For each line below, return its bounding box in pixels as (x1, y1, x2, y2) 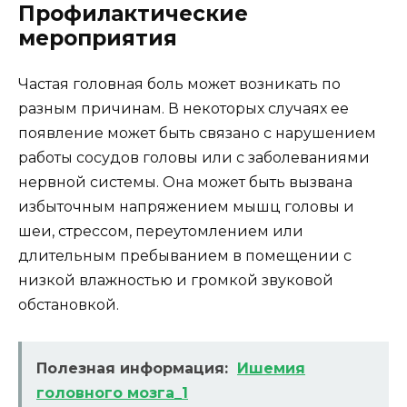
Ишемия (237, 359, 305, 377)
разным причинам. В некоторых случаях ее (18, 99, 349, 117)
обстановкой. (18, 295, 119, 313)
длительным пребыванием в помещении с (18, 246, 352, 264)
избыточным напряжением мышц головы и (18, 197, 354, 215)
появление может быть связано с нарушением (18, 124, 376, 142)
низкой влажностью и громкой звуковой (18, 271, 333, 289)
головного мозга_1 (36, 383, 188, 402)
